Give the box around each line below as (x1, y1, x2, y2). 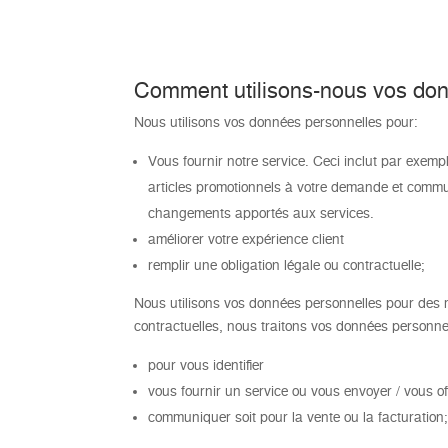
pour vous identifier (148, 356, 265, 373)
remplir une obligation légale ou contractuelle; (148, 256, 426, 273)
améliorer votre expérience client (148, 230, 345, 247)
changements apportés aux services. (148, 204, 375, 221)
